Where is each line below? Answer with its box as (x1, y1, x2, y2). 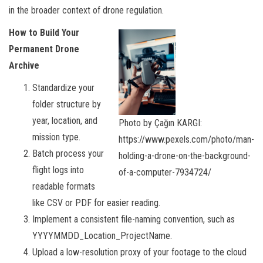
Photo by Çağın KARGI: (119, 117, 202, 129)
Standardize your (32, 82, 95, 94)
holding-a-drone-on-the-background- (119, 150, 251, 162)
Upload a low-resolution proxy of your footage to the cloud (32, 247, 247, 258)
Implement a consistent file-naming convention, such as (32, 214, 235, 225)
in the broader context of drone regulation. (9, 5, 164, 16)
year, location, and (32, 115, 97, 127)
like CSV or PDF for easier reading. (32, 197, 160, 209)
